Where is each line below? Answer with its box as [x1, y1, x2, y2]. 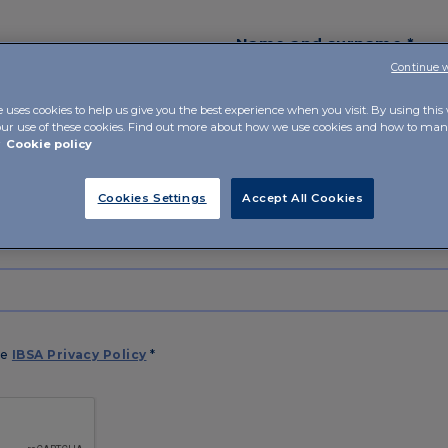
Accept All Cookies [242, 191, 364, 205]
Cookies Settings [97, 191, 207, 205]
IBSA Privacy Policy [11, 347, 147, 363]
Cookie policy [6, 137, 92, 151]
